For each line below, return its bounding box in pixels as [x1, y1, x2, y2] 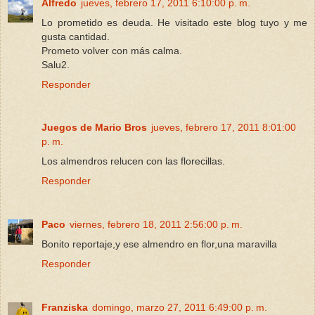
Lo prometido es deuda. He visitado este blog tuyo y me [41, 16, 307, 28]
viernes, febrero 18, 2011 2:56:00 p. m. [70, 219, 243, 231]
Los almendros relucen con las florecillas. [41, 155, 225, 167]
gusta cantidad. [41, 30, 110, 42]
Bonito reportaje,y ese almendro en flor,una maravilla [41, 238, 277, 250]
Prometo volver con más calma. [41, 44, 182, 56]
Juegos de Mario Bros [41, 122, 147, 134]
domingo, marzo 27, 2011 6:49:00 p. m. [92, 302, 267, 314]
